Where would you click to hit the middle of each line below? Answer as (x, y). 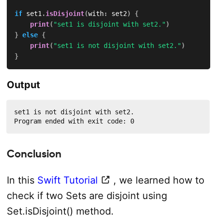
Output (23, 85)
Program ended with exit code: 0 (74, 121)
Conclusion (34, 154)
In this (22, 180)
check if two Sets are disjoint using (87, 195)
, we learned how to (159, 180)
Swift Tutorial (67, 180)
